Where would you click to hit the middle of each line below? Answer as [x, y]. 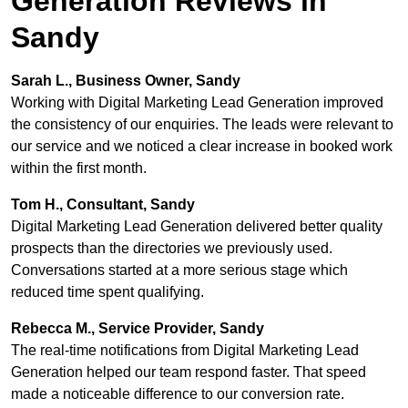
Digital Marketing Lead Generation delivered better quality [197, 227]
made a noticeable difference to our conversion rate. [178, 394]
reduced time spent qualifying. [107, 292]
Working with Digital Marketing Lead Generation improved [197, 103]
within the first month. [79, 168]
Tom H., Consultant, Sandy [103, 205]
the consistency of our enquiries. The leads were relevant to [202, 125]
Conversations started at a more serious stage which [179, 270]
